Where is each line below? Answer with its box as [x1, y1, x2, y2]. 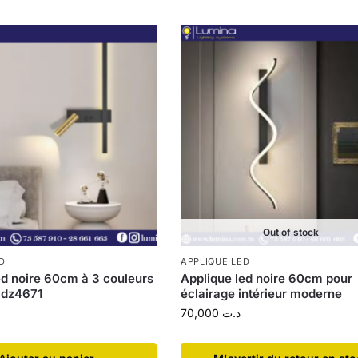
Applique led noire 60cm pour [180, 270, 352, 286]
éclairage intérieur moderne [180, 285, 342, 301]
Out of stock [263, 225, 319, 238]
